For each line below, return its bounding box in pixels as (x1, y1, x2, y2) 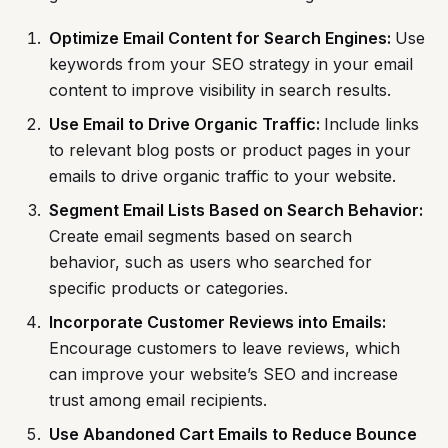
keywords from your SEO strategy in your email (48, 53, 413, 74)
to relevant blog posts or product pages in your (48, 139, 411, 160)
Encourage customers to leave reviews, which (48, 337, 400, 358)
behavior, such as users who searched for (48, 251, 372, 272)
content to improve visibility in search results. (48, 79, 391, 100)
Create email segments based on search (48, 225, 352, 246)
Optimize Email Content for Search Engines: (48, 27, 395, 48)
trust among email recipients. (48, 389, 267, 410)
